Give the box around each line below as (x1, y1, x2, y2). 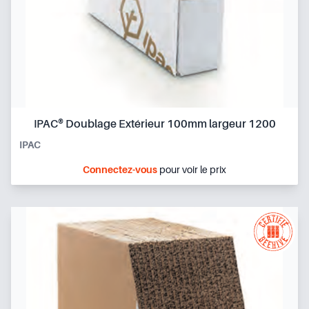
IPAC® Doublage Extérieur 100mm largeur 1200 (208, 117, 276, 130)
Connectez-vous (83, 163, 157, 175)
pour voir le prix (157, 163, 226, 175)
